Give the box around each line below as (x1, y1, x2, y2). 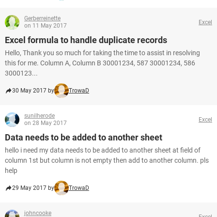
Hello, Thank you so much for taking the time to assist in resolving (5, 49, 200, 57)
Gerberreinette (24, 15, 61, 22)
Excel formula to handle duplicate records (5, 35, 167, 45)
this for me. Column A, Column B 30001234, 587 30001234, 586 (5, 59, 195, 67)
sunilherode (24, 112, 55, 119)
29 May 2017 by (12, 185, 54, 191)
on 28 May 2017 (24, 120, 67, 126)
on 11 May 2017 (24, 22, 67, 29)
